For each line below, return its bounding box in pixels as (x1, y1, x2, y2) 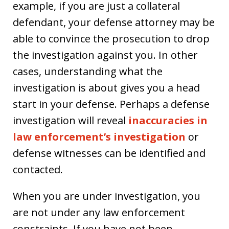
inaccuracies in (128, 113, 208, 127)
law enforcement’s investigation (13, 129, 186, 144)
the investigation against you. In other (13, 48, 198, 62)
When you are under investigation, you (13, 189, 200, 203)
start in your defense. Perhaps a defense (13, 97, 210, 111)
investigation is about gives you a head (13, 80, 200, 95)
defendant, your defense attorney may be (13, 15, 215, 29)
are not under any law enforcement (13, 205, 185, 219)
